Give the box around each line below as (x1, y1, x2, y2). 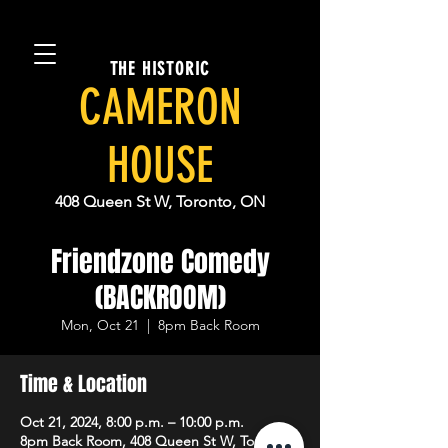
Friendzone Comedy (50, 241, 270, 282)
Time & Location (20, 369, 147, 399)
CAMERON (78, 78, 242, 136)
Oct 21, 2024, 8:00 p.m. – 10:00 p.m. (20, 413, 244, 431)
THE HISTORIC (109, 58, 211, 80)
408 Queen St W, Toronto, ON (55, 192, 265, 211)
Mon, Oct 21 (60, 316, 139, 334)
